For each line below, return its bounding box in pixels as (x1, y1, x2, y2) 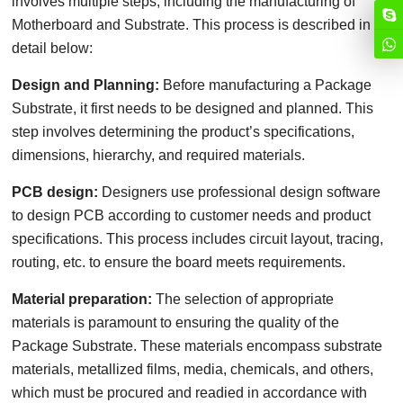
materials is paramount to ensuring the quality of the (12, 315, 340, 330)
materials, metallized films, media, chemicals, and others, (12, 362, 374, 377)
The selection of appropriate (156, 291, 335, 307)
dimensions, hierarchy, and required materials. (12, 148, 306, 163)
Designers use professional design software (102, 184, 381, 200)
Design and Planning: (12, 77, 160, 93)
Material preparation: (12, 291, 157, 307)
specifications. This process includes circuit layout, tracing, (12, 231, 384, 246)
